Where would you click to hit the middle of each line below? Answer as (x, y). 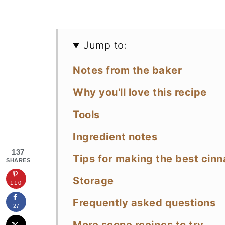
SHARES (18, 160)
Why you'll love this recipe (140, 93)
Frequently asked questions (144, 203)
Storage (93, 181)
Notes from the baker (127, 71)
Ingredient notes (115, 137)
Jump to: (105, 45)
